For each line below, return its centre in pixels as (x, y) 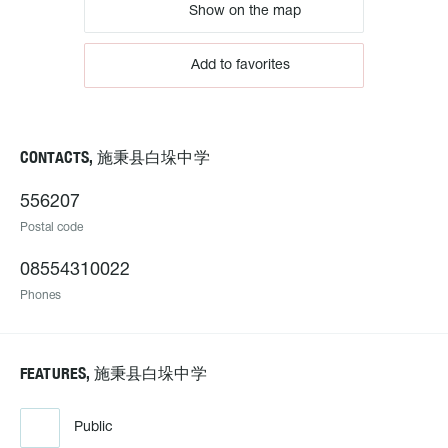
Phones (40, 295)
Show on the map (243, 11)
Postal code (51, 227)
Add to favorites (240, 65)
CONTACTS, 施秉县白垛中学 (115, 157)
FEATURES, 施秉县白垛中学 (113, 373)
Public (93, 427)
